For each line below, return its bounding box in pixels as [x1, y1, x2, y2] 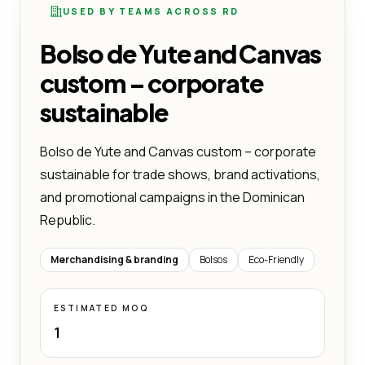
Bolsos [200, 252, 227, 266]
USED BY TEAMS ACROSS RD [63, 4, 240, 17]
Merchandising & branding [51, 252, 178, 266]
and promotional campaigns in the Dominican [40, 187, 305, 206]
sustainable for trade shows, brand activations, [40, 165, 320, 183]
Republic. [40, 210, 95, 229]
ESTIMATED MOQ [54, 301, 149, 314]
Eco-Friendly [248, 252, 304, 266]
